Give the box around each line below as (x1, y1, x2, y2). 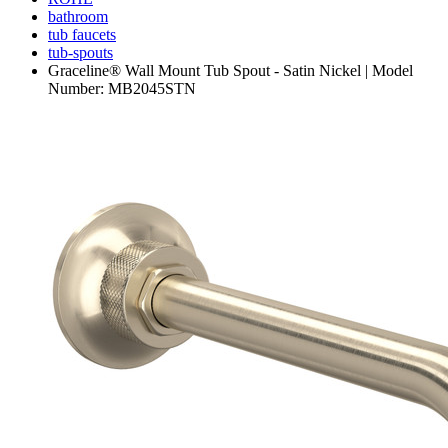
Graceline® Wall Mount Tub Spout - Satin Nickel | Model (48, 62, 413, 80)
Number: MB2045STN (48, 80, 196, 98)
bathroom (48, 8, 108, 26)
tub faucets (48, 26, 116, 44)
